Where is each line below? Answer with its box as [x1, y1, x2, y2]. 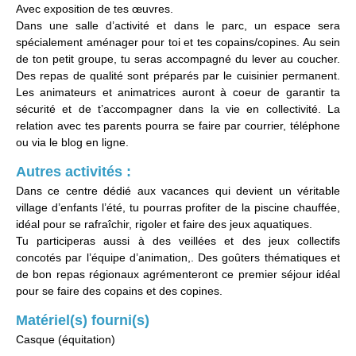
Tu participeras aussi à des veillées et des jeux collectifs [16, 234, 340, 248]
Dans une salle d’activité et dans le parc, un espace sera [16, 19, 340, 33]
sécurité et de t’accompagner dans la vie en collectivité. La [16, 103, 340, 116]
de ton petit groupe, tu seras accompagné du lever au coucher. [16, 52, 340, 66]
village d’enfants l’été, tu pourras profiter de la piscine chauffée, [16, 201, 340, 215]
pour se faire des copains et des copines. [16, 284, 222, 298]
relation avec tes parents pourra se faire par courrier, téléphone [16, 119, 340, 133]
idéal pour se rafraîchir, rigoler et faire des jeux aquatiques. [16, 218, 312, 231]
